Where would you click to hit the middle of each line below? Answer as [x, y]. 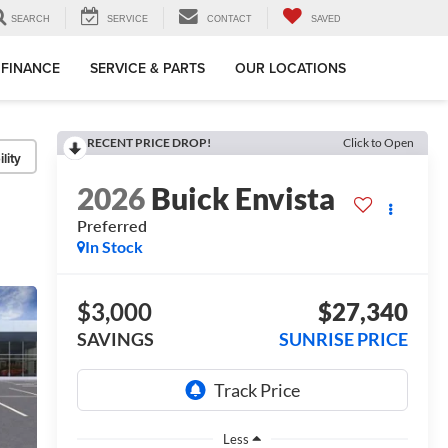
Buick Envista [242, 198]
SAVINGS [115, 339]
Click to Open [378, 142]
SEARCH [30, 19]
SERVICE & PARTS [147, 68]
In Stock [113, 247]
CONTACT [229, 19]
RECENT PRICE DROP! [148, 142]
